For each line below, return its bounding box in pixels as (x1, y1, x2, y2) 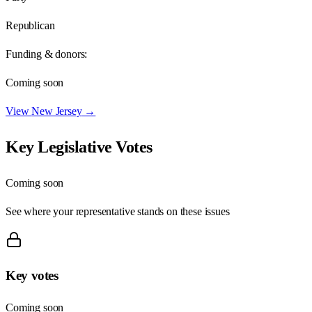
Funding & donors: (6, 47, 88, 60)
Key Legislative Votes (6, 137, 153, 156)
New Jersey (31, 104, 82, 117)
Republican (6, 19, 55, 31)
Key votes (6, 268, 58, 283)
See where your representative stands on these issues (6, 205, 230, 217)
